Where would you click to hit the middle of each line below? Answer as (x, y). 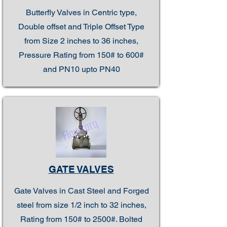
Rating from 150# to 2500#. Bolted (81, 219)
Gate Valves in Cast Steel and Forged (81, 191)
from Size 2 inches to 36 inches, (81, 41)
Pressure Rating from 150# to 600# (81, 55)
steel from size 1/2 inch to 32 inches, (81, 205)
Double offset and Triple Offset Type (81, 27)
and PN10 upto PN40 (81, 69)
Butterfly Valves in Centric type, (81, 12)
